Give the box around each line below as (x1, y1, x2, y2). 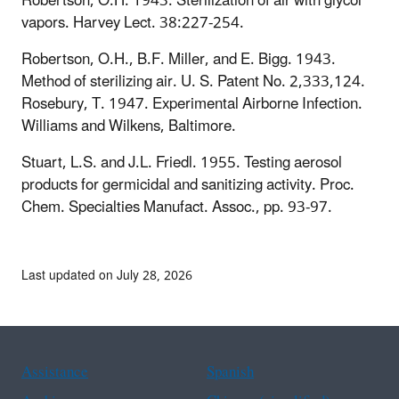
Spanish (207, 355, 254, 388)
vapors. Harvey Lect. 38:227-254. (21, 6, 244, 39)
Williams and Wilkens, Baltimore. (21, 110, 236, 142)
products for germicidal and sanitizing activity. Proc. (21, 168, 354, 201)
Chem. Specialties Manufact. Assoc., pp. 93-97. (21, 191, 332, 224)
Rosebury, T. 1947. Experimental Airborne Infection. (21, 87, 362, 120)
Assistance (21, 355, 88, 388)
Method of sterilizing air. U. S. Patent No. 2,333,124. (21, 65, 365, 98)
